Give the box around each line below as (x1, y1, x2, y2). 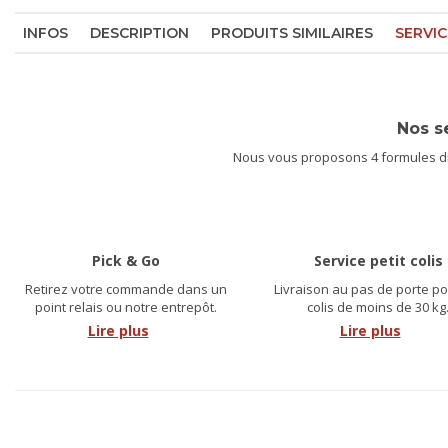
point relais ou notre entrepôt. (35, 297, 217, 316)
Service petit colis (313, 250, 443, 270)
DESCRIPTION (90, 23, 189, 42)
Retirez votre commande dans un (25, 279, 227, 298)
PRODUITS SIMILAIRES (211, 23, 373, 42)
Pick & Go (92, 250, 160, 270)
